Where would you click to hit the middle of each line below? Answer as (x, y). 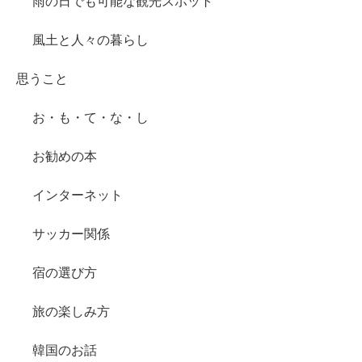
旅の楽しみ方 (71, 312)
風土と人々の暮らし (90, 40)
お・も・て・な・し (90, 118)
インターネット (78, 196)
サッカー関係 (71, 234)
